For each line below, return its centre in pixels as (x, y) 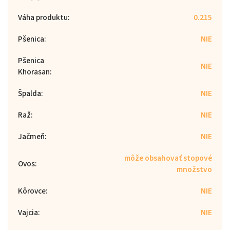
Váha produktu (43, 17)
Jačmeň (31, 136)
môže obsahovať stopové (168, 158)
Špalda (30, 93)
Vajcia (28, 212)
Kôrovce (32, 191)
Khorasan (34, 72)
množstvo (194, 169)
